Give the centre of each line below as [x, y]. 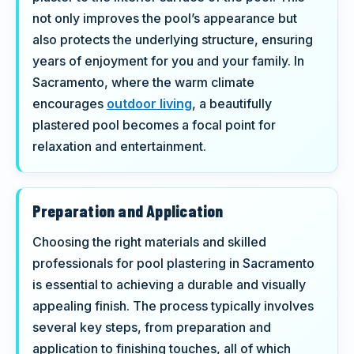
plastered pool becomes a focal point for [154, 125]
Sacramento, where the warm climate [143, 83]
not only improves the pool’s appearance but [164, 19]
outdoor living [149, 104]
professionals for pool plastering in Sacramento [173, 263]
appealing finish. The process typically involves [173, 305]
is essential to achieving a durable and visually [169, 284]
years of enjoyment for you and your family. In [168, 61]
